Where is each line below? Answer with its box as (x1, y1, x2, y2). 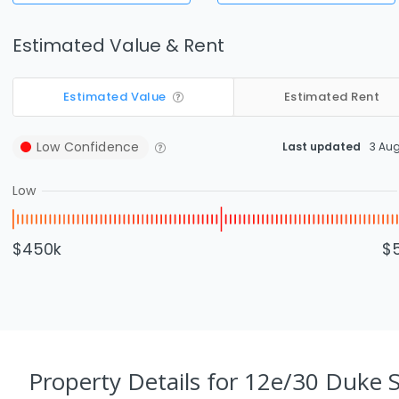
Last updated (282, 139, 361, 154)
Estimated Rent (283, 88, 380, 105)
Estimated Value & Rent (12, 32, 224, 58)
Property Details (28, 365, 207, 397)
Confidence (60, 137, 140, 156)
